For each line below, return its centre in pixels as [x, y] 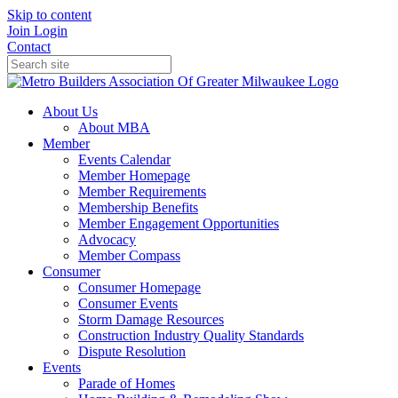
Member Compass [129, 255]
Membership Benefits [138, 207]
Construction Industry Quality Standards [191, 335]
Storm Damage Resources [151, 319]
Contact [29, 47]
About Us [70, 111]
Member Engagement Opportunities [179, 223]
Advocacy [107, 239]
